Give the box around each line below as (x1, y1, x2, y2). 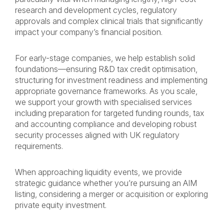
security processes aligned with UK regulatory (15, 129, 179, 140)
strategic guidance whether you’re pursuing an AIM (15, 177, 197, 188)
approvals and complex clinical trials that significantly (15, 15, 203, 26)
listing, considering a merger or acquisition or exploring (15, 188, 208, 199)
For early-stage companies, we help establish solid (15, 52, 195, 63)
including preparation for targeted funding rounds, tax (15, 107, 204, 118)
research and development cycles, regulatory (15, 4, 177, 15)
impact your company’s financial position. (15, 26, 162, 37)
